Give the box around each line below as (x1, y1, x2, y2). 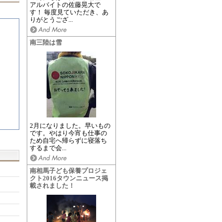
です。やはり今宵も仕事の (29, 129, 107, 137)
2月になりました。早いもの (29, 122, 111, 129)
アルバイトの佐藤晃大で (29, 1, 101, 8)
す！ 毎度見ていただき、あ (29, 8, 109, 16)
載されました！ (29, 182, 75, 189)
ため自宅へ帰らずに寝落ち (29, 137, 107, 144)
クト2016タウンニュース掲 (29, 174, 108, 182)
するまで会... (29, 144, 66, 152)
